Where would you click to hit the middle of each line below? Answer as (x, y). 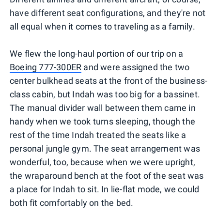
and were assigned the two (136, 67)
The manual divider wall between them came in (103, 108)
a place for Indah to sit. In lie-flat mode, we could (105, 189)
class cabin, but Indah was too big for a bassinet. (105, 94)
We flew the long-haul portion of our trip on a (97, 53)
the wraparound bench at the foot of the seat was (107, 175)
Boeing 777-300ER (46, 67)
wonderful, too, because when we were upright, (103, 162)
